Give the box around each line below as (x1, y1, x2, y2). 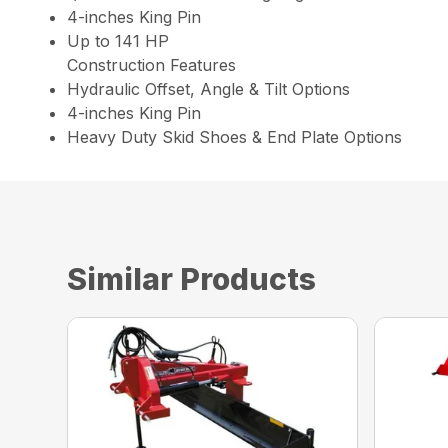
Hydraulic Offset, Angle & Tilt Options (67, 78, 351, 99)
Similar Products (67, 260, 317, 297)
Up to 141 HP (67, 30, 170, 51)
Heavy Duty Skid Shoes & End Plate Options (67, 126, 403, 147)
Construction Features (67, 54, 237, 75)
